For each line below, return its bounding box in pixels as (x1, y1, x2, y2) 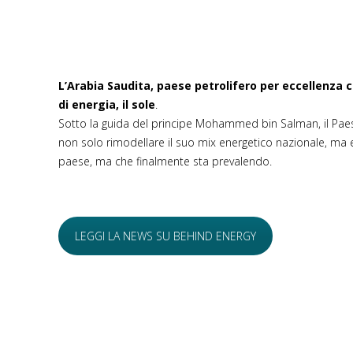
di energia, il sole (58, 97, 156, 112)
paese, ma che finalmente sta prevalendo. (58, 154, 273, 169)
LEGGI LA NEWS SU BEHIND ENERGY (75, 228, 257, 243)
